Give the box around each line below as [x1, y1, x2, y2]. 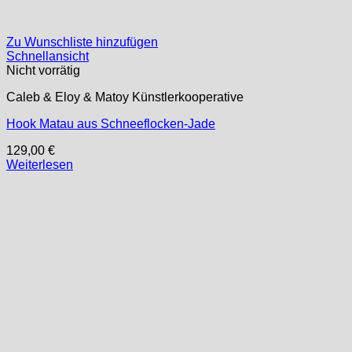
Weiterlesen [6, 157, 73, 171]
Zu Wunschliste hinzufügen [6, 35, 158, 49]
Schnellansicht [6, 49, 89, 63]
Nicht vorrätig [6, 63, 80, 77]
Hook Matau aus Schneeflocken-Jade [6, 116, 215, 130]
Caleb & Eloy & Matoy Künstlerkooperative [6, 90, 244, 104]
